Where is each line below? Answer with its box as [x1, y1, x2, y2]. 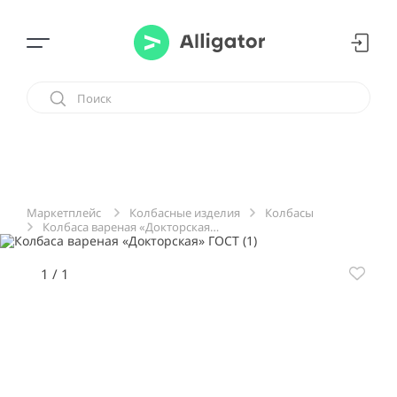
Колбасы [265, 204, 314, 221]
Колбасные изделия [129, 204, 240, 221]
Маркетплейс [27, 205, 101, 221]
